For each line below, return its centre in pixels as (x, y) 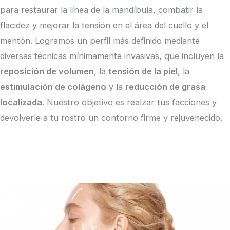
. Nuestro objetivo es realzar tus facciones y (129, 102)
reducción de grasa (165, 87)
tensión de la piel (143, 71)
